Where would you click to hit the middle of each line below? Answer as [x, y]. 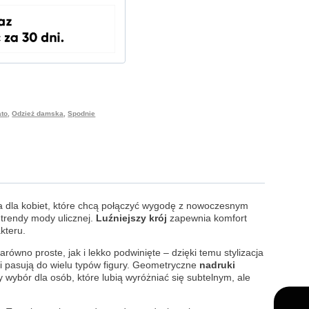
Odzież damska [38, 113]
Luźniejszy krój [131, 218]
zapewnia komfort [207, 218]
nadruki [216, 265]
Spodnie [82, 113]
